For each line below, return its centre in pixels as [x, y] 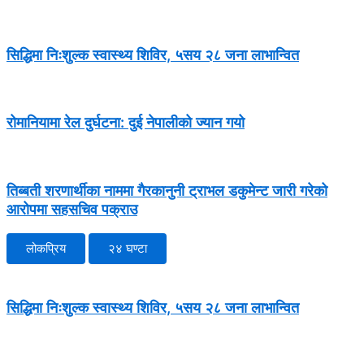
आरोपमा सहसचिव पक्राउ [72, 208]
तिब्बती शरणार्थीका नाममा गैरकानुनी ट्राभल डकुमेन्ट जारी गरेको [167, 190]
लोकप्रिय [46, 248]
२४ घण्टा [128, 248]
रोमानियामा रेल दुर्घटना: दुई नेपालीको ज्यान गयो [126, 122]
